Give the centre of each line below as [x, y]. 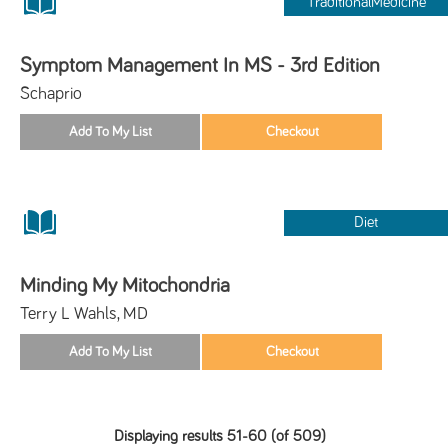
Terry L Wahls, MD [84, 313]
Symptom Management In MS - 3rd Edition [200, 65]
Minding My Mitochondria [125, 285]
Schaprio [51, 93]
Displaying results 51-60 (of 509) [220, 436]
